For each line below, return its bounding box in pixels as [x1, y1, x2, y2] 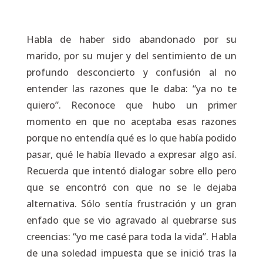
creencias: [26, 230, 73, 243]
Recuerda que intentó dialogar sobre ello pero [26, 164, 237, 177]
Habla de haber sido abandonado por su [26, 33, 237, 46]
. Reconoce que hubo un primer [58, 99, 237, 112]
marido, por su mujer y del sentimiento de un [26, 49, 237, 62]
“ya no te [192, 82, 237, 95]
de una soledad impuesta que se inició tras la [26, 247, 237, 259]
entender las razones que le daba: [26, 82, 193, 95]
